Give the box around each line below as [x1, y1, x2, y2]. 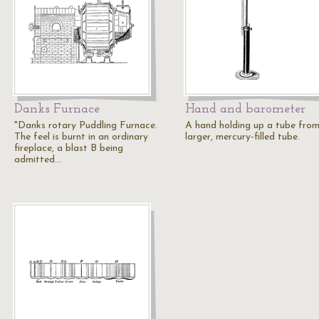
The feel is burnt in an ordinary [14, 132, 148, 142]
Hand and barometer [185, 103, 305, 116]
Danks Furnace [14, 103, 100, 116]
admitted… [14, 155, 61, 165]
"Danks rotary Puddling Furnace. [14, 120, 157, 131]
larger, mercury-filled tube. [185, 132, 300, 142]
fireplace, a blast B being [14, 143, 123, 154]
